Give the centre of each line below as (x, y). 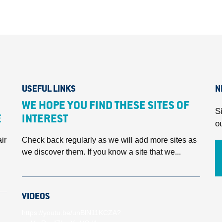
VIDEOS (36, 197)
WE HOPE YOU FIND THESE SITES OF (106, 107)
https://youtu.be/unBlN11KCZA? (71, 213)
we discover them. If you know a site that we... (101, 152)
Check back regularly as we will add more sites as (109, 140)
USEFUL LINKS (49, 90)
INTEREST (45, 120)
